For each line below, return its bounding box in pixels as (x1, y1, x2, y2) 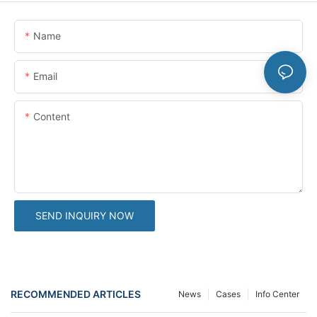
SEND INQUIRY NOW (35, 209, 134, 221)
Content (33, 110, 70, 122)
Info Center (255, 288, 299, 299)
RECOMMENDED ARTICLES (11, 288, 141, 301)
